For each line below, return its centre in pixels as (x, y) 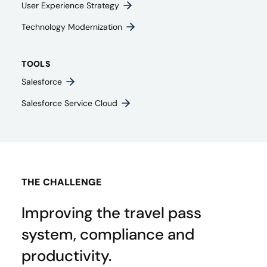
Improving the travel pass (111, 213)
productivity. (66, 256)
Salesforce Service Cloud (69, 103)
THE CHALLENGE (62, 182)
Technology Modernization (72, 27)
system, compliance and (108, 234)
